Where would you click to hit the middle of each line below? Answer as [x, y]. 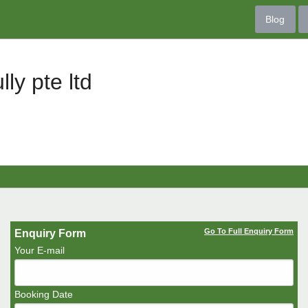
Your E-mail [40, 251]
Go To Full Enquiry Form [249, 231]
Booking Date [44, 295]
